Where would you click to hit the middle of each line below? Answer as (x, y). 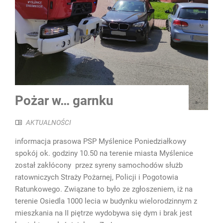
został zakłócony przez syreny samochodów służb (99, 166)
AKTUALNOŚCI (49, 123)
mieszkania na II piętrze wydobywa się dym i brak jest (104, 213)
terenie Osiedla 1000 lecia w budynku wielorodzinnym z (106, 201)
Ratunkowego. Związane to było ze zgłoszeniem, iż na (104, 189)
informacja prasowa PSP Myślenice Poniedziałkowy (101, 142)
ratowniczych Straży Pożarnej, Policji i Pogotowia (97, 177)
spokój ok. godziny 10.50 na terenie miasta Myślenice (104, 154)
